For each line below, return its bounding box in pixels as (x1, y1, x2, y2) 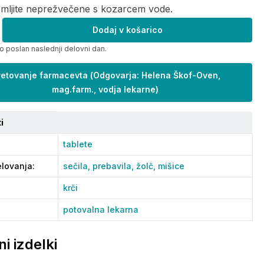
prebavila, (93, 161, 136, 171)
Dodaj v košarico (92, 25, 163, 35)
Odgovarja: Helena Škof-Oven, (93, 70, 220, 80)
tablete (63, 139, 93, 149)
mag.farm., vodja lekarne (51, 84, 156, 94)
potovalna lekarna (63, 204, 138, 214)
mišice (158, 161, 184, 171)
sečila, (63, 161, 93, 171)
